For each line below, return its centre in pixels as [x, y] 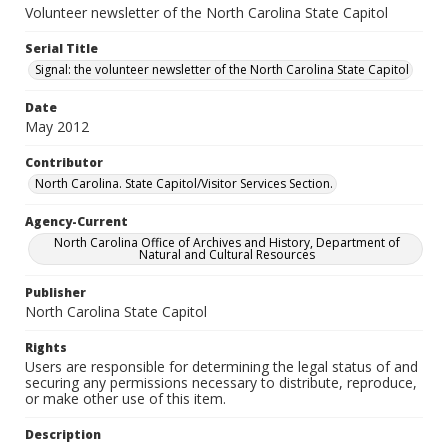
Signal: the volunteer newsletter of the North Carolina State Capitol [222, 69]
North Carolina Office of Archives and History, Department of [227, 242]
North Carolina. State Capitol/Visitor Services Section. [184, 183]
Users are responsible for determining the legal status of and [221, 366]
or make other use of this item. [125, 398]
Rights [46, 347]
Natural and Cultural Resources [227, 254]
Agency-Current [76, 221]
